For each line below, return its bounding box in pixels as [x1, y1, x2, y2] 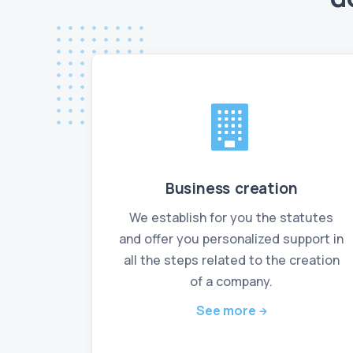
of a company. [190, 273, 273, 290]
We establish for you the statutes [129, 209, 334, 226]
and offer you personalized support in [119, 230, 344, 247]
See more [196, 302, 256, 319]
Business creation [165, 178, 298, 199]
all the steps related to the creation [123, 251, 340, 269]
